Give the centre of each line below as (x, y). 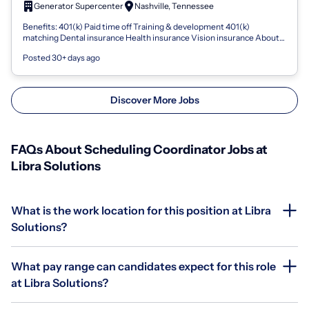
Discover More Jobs (154, 100)
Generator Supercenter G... (74, 48)
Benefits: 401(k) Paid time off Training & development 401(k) (136, 26)
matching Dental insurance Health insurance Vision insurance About (151, 37)
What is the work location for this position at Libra (141, 210)
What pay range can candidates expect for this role (143, 266)
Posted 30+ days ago (61, 57)
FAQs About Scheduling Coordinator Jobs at (139, 149)
